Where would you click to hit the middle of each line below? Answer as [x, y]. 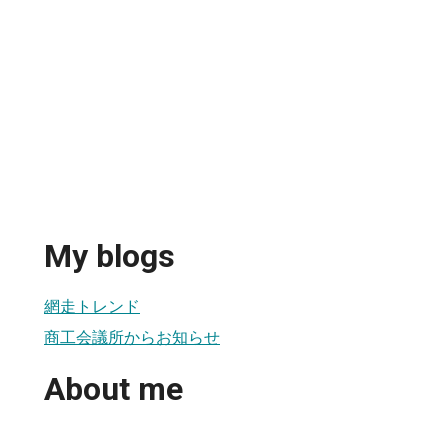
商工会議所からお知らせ [132, 337]
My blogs [109, 256]
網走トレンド [92, 306]
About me [113, 389]
